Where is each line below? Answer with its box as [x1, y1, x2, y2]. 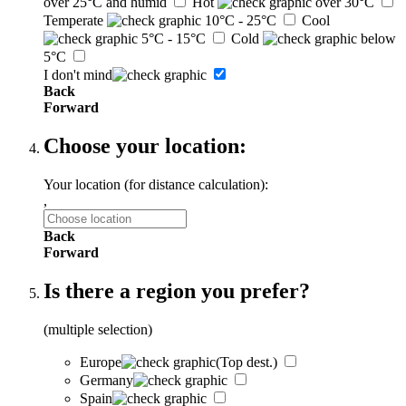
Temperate [43, 13, 103, 29]
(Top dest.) [216, 354, 277, 371]
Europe [80, 354, 121, 371]
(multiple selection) [43, 322, 152, 338]
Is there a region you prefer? [43, 279, 310, 304]
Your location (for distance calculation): [43, 177, 268, 193]
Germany [80, 372, 133, 389]
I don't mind [43, 67, 112, 83]
